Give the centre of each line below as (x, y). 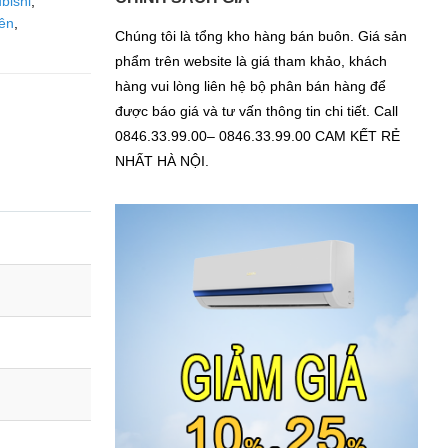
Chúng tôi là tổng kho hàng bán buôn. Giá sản (261, 36)
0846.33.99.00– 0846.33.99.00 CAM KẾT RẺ (257, 136)
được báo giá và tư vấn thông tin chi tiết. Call (256, 111)
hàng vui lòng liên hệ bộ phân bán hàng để (250, 86)
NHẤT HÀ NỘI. (162, 161)
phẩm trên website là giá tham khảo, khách (251, 61)
